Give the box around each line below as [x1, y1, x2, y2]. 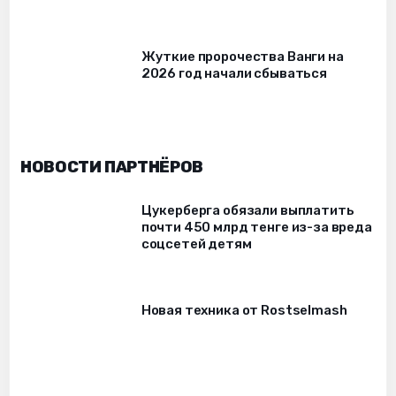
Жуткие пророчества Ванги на [141, 48, 344, 65]
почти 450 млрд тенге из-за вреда [141, 219, 372, 236]
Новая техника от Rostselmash [141, 301, 347, 318]
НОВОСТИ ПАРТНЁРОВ [20, 157, 203, 178]
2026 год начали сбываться [141, 65, 327, 81]
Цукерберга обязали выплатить [141, 202, 354, 219]
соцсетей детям [141, 236, 252, 253]
